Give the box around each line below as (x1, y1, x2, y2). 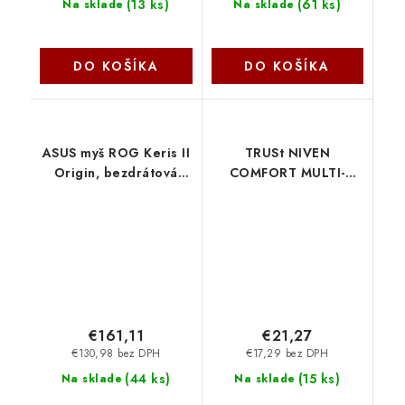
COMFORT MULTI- (229, 164, 345, 183)
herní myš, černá (62, 184, 170, 202)
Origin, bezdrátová (53, 164, 178, 183)
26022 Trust (247, 203, 328, 222)
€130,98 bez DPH (71, 346, 161, 362)
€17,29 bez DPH (246, 346, 329, 362)
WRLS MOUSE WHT (223, 184, 351, 202)
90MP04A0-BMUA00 (50, 203, 183, 222)
